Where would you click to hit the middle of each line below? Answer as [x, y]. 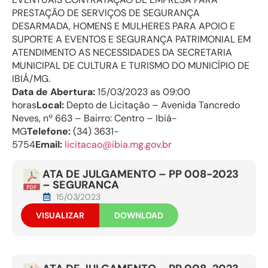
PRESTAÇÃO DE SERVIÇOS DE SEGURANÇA [106, 13]
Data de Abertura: [54, 92]
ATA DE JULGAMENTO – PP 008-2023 [141, 174]
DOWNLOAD [139, 216]
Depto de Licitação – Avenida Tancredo [152, 105]
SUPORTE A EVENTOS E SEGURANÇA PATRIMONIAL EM [131, 39]
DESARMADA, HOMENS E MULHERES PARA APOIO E [124, 26]
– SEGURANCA [81, 185]
